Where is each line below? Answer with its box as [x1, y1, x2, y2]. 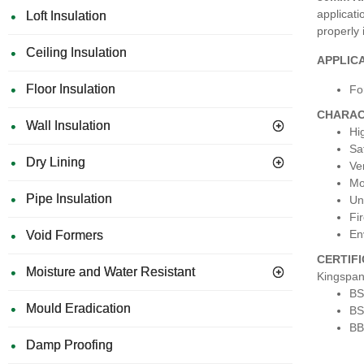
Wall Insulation [26, 119, 110, 132]
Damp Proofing [26, 338, 113, 352]
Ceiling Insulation [26, 45, 127, 59]
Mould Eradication [26, 301, 131, 315]
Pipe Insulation [26, 192, 112, 206]
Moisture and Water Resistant [26, 265, 195, 279]
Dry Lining [26, 155, 85, 169]
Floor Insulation [26, 82, 115, 96]
